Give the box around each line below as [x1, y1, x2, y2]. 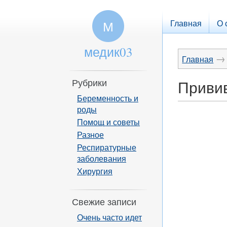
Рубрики [72, 77, 107, 89]
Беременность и [77, 92, 138, 104]
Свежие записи [72, 196, 136, 208]
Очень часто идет [77, 211, 142, 223]
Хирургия [77, 165, 112, 177]
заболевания [77, 153, 126, 164]
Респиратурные [77, 141, 136, 153]
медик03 [84, 44, 133, 60]
